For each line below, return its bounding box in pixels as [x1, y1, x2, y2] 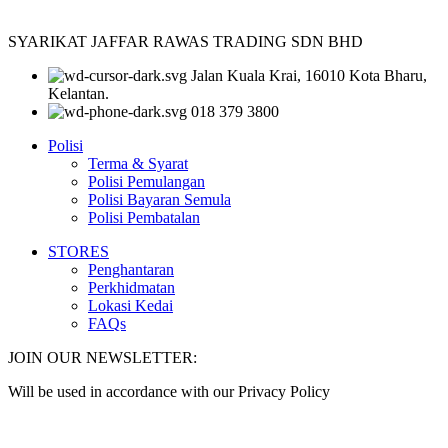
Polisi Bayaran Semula [88, 190, 231, 208]
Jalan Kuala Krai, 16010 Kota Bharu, [191, 66, 427, 84]
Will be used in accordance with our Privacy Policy [8, 382, 330, 400]
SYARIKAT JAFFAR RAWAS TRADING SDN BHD [8, 32, 363, 50]
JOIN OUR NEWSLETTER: [8, 348, 197, 366]
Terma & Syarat [88, 154, 188, 172]
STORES [48, 242, 109, 260]
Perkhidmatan [88, 278, 175, 296]
